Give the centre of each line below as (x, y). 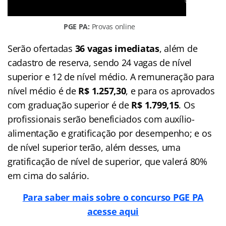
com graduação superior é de (68, 105)
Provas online (112, 26)
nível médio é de (43, 91)
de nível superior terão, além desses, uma (94, 147)
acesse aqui (113, 211)
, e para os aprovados (170, 91)
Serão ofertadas (41, 48)
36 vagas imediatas (117, 48)
